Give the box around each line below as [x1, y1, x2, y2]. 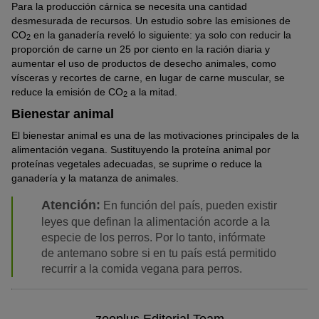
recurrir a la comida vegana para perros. [41, 262, 242, 275]
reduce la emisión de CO [11, 85, 123, 98]
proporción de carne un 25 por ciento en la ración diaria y [11, 43, 270, 55]
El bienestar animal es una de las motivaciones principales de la [11, 129, 299, 141]
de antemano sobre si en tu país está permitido [41, 246, 276, 259]
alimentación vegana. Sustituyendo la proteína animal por [11, 143, 271, 155]
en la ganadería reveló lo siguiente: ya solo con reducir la [31, 28, 291, 41]
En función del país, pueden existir [100, 199, 277, 211]
